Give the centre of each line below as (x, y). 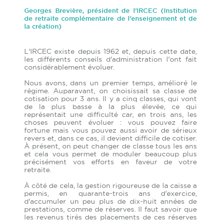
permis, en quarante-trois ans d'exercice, (110, 194)
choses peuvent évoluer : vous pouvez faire (110, 123)
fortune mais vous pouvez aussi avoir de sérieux (110, 130)
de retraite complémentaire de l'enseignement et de (110, 18)
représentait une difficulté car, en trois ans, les (110, 115)
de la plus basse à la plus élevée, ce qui (110, 107)
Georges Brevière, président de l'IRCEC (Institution (110, 11)
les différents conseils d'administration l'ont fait (110, 59)
